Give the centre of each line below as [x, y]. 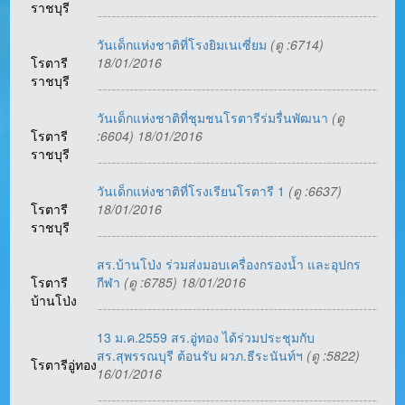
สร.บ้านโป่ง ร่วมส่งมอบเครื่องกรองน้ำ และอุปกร [229, 264]
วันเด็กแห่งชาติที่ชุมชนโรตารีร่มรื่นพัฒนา [215, 118]
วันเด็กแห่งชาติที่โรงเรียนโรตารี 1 [193, 191]
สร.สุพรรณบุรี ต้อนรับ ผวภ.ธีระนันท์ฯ [202, 356]
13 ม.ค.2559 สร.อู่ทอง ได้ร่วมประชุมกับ [206, 338]
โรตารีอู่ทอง [64, 365]
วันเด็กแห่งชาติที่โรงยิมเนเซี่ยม [184, 45]
